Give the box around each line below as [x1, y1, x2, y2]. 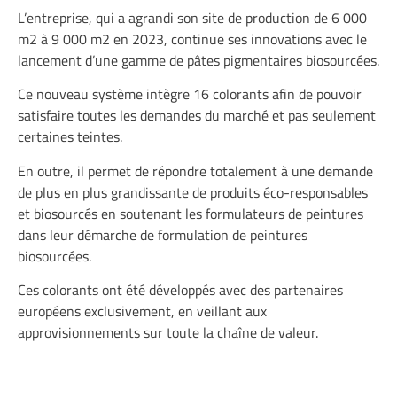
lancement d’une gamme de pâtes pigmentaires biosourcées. [18, 49, 379, 71]
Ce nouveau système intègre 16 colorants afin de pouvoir [18, 83, 362, 105]
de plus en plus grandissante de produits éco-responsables [18, 181, 368, 203]
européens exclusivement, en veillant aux [18, 300, 267, 323]
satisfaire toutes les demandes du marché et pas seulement [18, 105, 376, 127]
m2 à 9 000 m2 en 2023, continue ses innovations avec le [18, 27, 367, 50]
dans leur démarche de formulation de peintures [18, 223, 307, 245]
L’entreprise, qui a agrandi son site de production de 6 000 [18, 6, 367, 28]
